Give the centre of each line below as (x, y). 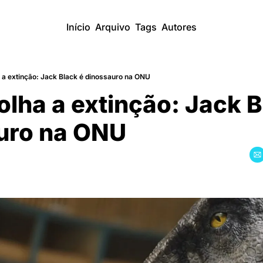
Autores (179, 27)
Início (78, 27)
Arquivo (113, 27)
